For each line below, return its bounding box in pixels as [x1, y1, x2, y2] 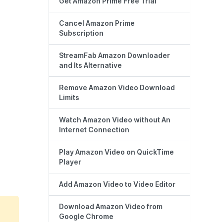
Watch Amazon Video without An [59, 116, 170, 124]
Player [59, 158, 81, 166]
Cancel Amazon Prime [59, 19, 135, 28]
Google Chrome [59, 213, 113, 221]
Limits [59, 94, 79, 102]
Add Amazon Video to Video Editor [59, 180, 175, 189]
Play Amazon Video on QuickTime [59, 148, 174, 157]
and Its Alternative [59, 61, 122, 70]
